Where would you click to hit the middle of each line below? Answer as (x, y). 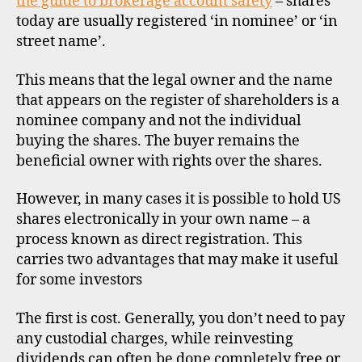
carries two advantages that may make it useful (177, 260)
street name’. (61, 42)
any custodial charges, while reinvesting (155, 339)
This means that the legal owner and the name (175, 80)
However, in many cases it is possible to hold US (179, 199)
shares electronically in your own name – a (163, 219)
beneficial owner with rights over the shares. (169, 161)
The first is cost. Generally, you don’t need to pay (181, 318)
